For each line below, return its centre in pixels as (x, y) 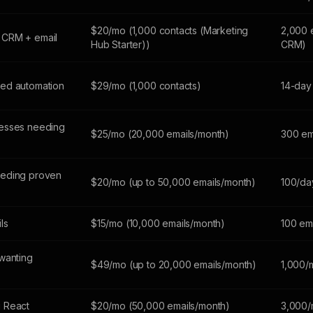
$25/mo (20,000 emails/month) (160, 134)
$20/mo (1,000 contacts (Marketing (170, 30)
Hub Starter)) (121, 44)
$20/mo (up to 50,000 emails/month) (174, 182)
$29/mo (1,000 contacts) (146, 86)
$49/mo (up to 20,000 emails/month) (174, 264)
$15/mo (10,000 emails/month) (158, 223)
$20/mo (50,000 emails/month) (161, 306)
